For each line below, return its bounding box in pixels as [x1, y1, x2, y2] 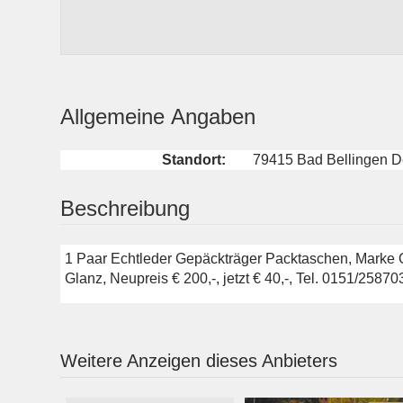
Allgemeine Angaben [60, 104, 255, 129]
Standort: [162, 152, 227, 167]
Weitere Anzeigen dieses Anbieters [60, 351, 337, 371]
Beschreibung [60, 196, 190, 220]
